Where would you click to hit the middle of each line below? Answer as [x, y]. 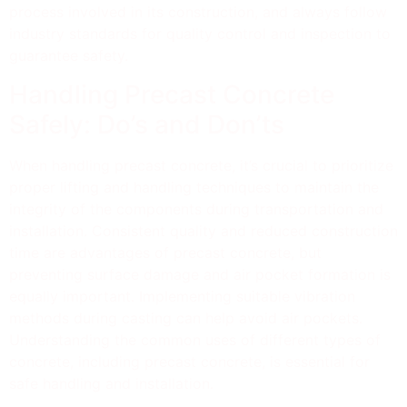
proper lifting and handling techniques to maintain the [194, 187]
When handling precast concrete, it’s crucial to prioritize [201, 165]
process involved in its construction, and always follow [198, 12]
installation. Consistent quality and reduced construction [203, 230]
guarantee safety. [69, 56]
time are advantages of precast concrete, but [165, 252]
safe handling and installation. [111, 383]
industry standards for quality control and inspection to [200, 34]
